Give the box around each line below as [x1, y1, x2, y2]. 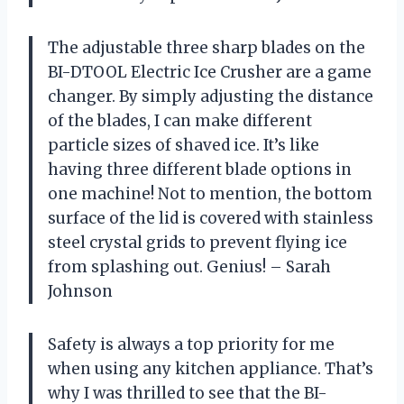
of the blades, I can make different [48, 110, 312, 131]
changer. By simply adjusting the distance [48, 86, 373, 106]
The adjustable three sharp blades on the [48, 37, 365, 58]
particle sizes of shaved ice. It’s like [48, 134, 319, 155]
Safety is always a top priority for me [48, 334, 335, 354]
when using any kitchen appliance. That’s [48, 358, 373, 379]
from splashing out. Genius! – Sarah [48, 256, 331, 277]
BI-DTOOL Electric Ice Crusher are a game [48, 61, 372, 82]
